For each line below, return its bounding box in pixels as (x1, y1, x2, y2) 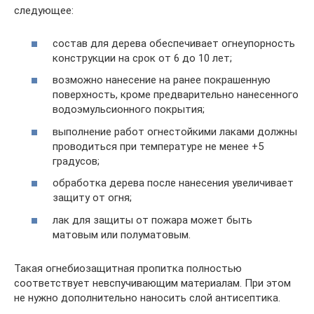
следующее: (14, 4, 74, 18)
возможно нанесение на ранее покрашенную (53, 74, 271, 87)
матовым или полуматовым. (53, 228, 191, 241)
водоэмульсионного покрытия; (53, 103, 205, 116)
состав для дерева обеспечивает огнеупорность (53, 36, 295, 50)
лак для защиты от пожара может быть (53, 213, 252, 226)
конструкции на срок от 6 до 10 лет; (53, 51, 232, 64)
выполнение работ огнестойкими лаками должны (53, 125, 297, 138)
